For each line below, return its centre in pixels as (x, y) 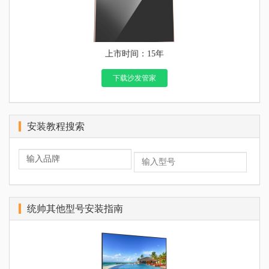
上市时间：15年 (134, 53)
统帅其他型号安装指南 (75, 208)
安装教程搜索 (56, 126)
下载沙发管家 (134, 78)
